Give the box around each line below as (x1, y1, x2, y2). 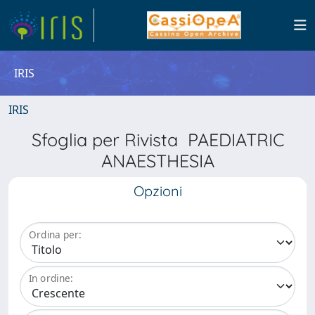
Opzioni (133, 182, 182, 200)
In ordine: (29, 271, 73, 285)
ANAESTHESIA (101, 150, 214, 172)
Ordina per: (29, 228, 82, 242)
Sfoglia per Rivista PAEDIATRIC (31, 129, 284, 150)
